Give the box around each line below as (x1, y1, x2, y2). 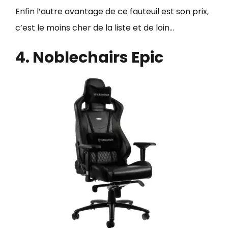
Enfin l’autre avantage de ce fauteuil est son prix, (15, 6, 209, 17)
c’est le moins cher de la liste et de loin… (15, 22, 174, 34)
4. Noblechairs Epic (15, 47, 163, 68)
